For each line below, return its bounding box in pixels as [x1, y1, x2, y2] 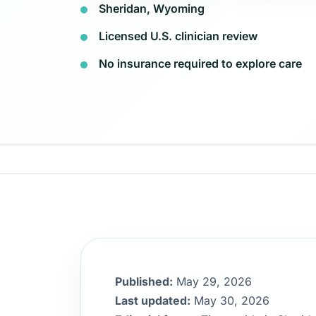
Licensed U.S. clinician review [99, 29, 257, 43]
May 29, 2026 [173, 274, 252, 288]
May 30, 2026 [190, 293, 269, 308]
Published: [115, 274, 173, 288]
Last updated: [115, 293, 190, 308]
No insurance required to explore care [99, 56, 302, 71]
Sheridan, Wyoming [99, 1, 205, 16]
